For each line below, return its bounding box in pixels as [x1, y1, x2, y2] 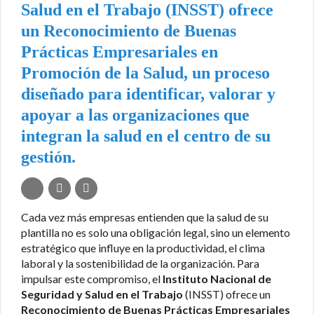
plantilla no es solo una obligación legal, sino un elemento [21, 225, 290, 239]
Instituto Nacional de [163, 271, 271, 285]
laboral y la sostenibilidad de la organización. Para [21, 256, 259, 270]
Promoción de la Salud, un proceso [21, 63, 270, 82]
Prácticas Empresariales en [21, 42, 218, 61]
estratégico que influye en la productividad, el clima [21, 240, 265, 254]
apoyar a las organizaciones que [21, 105, 250, 124]
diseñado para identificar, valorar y [21, 84, 275, 103]
